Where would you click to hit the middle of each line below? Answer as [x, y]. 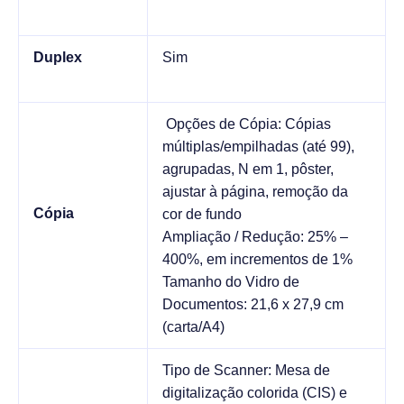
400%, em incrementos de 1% [257, 259]
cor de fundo [202, 214]
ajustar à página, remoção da [255, 191]
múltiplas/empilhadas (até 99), [258, 146]
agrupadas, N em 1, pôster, [248, 169]
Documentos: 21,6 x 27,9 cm [253, 304]
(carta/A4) [193, 326]
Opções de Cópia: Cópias [247, 124]
